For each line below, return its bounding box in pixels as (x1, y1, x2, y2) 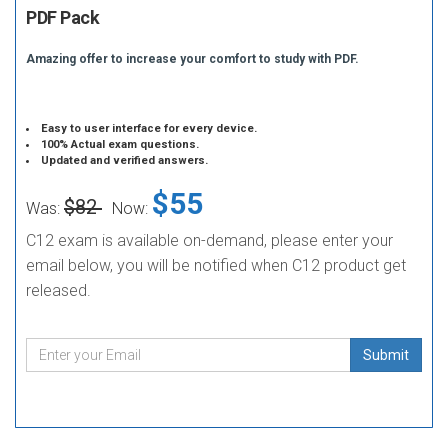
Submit (363, 347, 409, 363)
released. (26, 281, 91, 300)
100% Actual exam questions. (41, 138, 200, 151)
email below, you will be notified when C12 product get (26, 256, 406, 275)
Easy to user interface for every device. (41, 122, 258, 135)
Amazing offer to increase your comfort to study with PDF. (26, 52, 359, 66)
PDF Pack (26, 7, 99, 28)
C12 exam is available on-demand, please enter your (26, 231, 393, 250)
